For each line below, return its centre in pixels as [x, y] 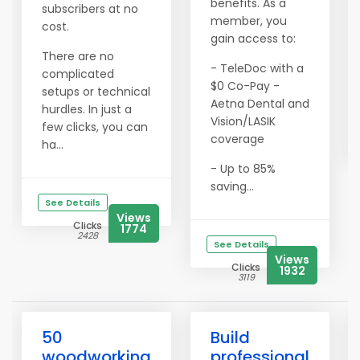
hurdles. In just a [87, 109]
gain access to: [253, 39]
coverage [237, 139]
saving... [232, 186]
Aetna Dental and [260, 104]
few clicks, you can [95, 127]
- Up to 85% [243, 169]
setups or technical [96, 92]
